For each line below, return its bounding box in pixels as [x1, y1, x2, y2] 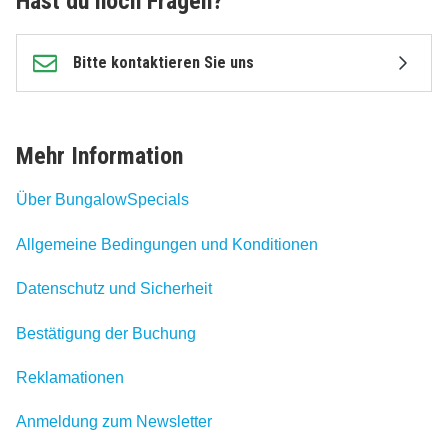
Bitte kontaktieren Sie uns [73, 53, 254, 73]
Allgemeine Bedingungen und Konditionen [16, 235, 318, 253]
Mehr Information [16, 142, 183, 171]
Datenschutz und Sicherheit [16, 280, 212, 298]
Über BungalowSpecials [16, 191, 189, 209]
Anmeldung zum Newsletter [16, 413, 212, 431]
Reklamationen [16, 368, 124, 386]
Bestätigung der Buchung [16, 324, 196, 342]
